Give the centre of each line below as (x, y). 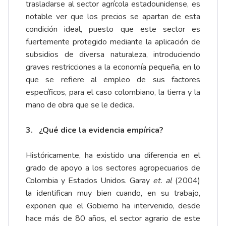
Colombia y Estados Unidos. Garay (89, 181)
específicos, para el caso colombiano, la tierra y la (113, 93)
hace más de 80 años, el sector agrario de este (113, 219)
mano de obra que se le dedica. (80, 105)
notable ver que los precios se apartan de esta (113, 17)
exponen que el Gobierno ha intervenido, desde (113, 206)
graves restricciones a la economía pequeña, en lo (113, 67)
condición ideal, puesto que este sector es (113, 30)
